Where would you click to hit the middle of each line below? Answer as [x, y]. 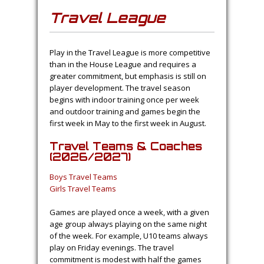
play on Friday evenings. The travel [112, 247]
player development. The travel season [120, 88]
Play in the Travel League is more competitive [130, 52]
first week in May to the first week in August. [128, 123]
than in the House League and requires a [123, 64]
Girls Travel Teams [83, 189]
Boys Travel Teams [83, 177]
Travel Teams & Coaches [126, 146]
